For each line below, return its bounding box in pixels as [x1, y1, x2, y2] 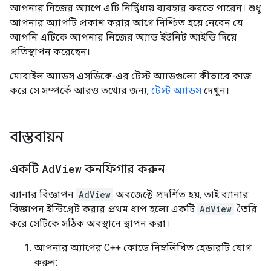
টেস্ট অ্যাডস [151, 85, 201, 96]
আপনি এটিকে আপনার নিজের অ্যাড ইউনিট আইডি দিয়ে [10, 31, 237, 43]
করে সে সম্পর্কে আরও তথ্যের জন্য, [10, 85, 151, 96]
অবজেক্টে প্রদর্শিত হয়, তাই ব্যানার [113, 189, 249, 200]
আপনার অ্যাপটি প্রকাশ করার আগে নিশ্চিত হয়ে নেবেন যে [10, 17, 243, 28]
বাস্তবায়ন [10, 128, 64, 146]
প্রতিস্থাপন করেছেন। [10, 46, 90, 57]
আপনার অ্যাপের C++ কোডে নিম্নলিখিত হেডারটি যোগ [34, 242, 252, 253]
